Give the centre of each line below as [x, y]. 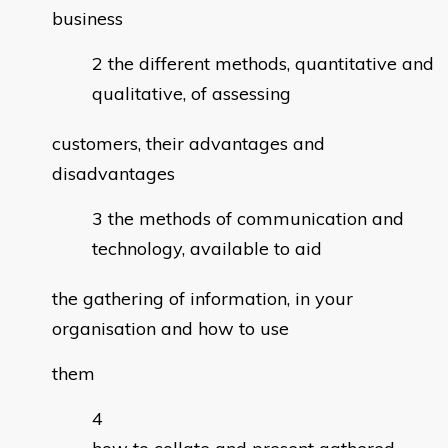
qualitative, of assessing [191, 94]
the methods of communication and [256, 219]
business [87, 19]
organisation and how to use [170, 329]
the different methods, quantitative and [271, 64]
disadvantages [113, 174]
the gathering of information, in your [202, 299]
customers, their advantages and [188, 144]
